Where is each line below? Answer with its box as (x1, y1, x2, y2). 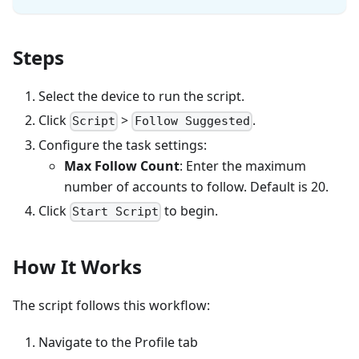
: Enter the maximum (179, 157, 306, 175)
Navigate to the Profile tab (38, 333, 198, 351)
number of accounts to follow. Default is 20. (64, 178, 329, 196)
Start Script (72, 204, 159, 220)
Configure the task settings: (38, 136, 207, 155)
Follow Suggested (134, 114, 250, 129)
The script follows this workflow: (13, 296, 210, 314)
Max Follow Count (64, 157, 179, 175)
